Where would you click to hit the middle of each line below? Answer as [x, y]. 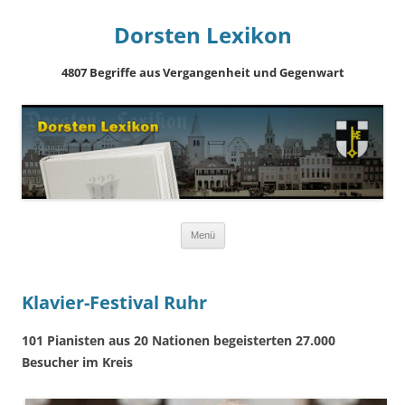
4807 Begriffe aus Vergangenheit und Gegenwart [202, 72]
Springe [247, 229]
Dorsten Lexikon [202, 35]
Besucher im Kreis [77, 362]
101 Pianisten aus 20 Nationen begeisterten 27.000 [179, 340]
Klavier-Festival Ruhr [114, 303]
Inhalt [240, 254]
